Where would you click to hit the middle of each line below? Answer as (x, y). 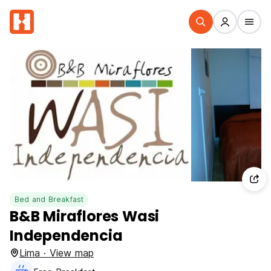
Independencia (66, 236)
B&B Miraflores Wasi (85, 216)
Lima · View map (57, 253)
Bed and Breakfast (49, 199)
